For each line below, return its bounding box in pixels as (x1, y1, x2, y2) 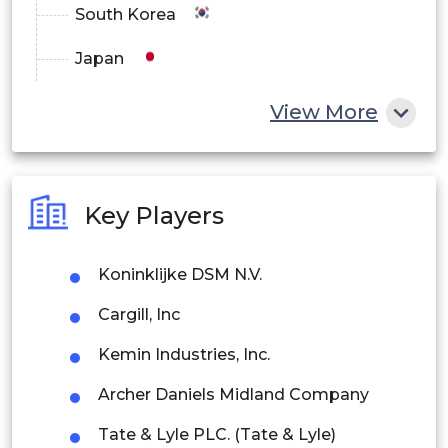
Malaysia (75, 313, 147, 333)
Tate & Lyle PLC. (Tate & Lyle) (98, 425, 336, 445)
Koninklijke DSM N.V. (98, 265, 262, 285)
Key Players (84, 200, 224, 230)
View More (270, 100, 378, 125)
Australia (75, 181, 146, 201)
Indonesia (75, 401, 155, 421)
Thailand (75, 357, 145, 377)
